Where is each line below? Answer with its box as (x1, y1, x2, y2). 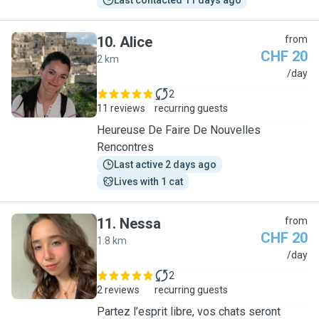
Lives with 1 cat (114, 176, 183, 187)
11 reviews (97, 103, 145, 114)
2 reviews (97, 284, 140, 296)
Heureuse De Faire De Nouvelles (97, 123, 261, 137)
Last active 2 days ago (114, 159, 216, 170)
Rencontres (97, 140, 154, 154)
